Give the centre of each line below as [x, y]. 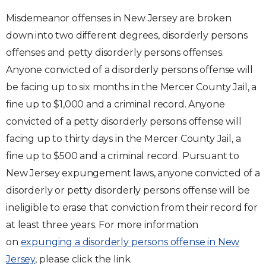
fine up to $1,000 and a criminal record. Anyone [115, 104]
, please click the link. [84, 259]
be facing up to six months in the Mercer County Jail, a [132, 87]
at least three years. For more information [102, 224]
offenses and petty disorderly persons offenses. [115, 52]
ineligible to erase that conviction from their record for [132, 207]
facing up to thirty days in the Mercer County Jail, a [123, 138]
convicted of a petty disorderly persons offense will [124, 121]
